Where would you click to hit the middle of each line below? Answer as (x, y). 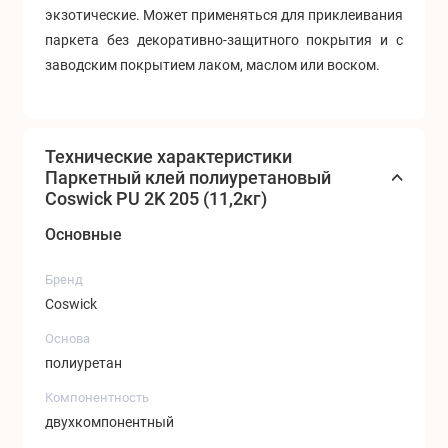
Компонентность (97, 397)
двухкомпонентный (109, 422)
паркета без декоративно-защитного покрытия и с (224, 40)
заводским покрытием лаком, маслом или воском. (212, 65)
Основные (83, 234)
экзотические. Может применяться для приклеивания (224, 15)
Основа (67, 338)
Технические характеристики (168, 156)
